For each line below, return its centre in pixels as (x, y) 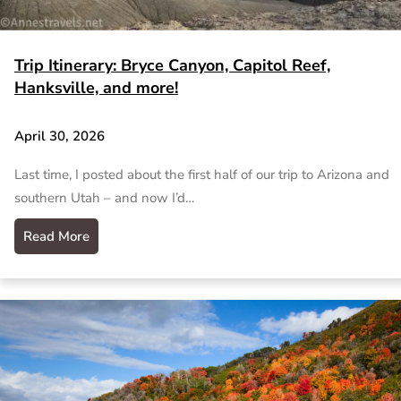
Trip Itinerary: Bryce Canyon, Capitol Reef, (172, 65)
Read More (56, 237)
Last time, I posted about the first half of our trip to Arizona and (202, 175)
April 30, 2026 (60, 136)
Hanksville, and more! (96, 87)
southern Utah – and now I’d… (104, 198)
